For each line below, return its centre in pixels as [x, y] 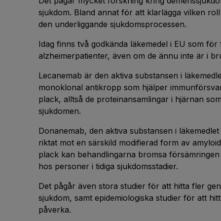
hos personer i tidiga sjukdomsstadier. [108, 166]
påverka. [55, 210]
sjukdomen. [60, 111]
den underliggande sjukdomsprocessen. [112, 24]
